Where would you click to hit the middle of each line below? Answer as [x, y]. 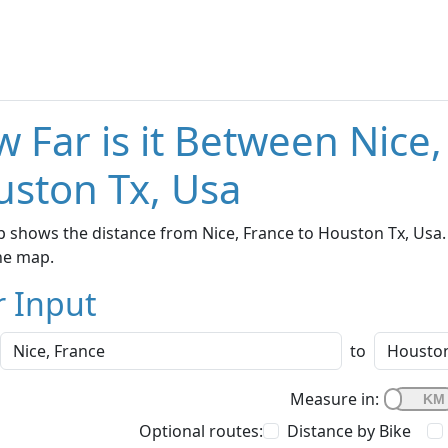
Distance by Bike [349, 431]
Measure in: [334, 399]
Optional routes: [201, 431]
